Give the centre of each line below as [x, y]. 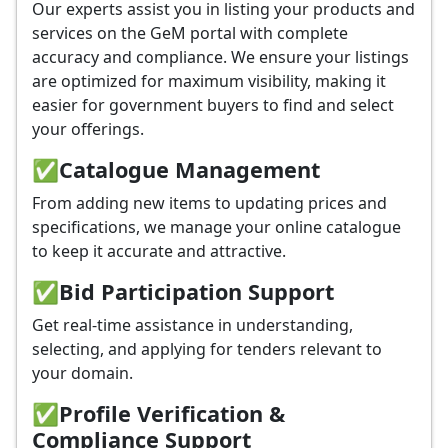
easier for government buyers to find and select [213, 105]
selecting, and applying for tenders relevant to [207, 349]
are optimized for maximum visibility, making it [209, 81]
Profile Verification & [172, 413]
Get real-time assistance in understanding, [192, 325]
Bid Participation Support [196, 291]
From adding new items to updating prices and [209, 203]
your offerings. [88, 129]
